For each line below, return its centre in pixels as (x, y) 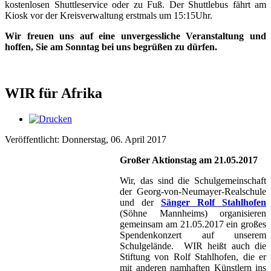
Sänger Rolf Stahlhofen (214, 202)
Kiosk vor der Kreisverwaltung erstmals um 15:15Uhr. (109, 15)
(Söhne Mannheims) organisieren (193, 213)
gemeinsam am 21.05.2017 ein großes (193, 224)
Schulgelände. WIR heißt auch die (193, 246)
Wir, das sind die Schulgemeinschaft (193, 180)
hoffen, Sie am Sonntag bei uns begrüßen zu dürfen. (111, 47)
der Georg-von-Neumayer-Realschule (193, 191)
